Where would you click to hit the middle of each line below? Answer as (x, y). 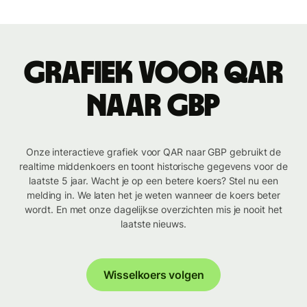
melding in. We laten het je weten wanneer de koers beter (153, 195)
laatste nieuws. (153, 224)
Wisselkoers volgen (153, 275)
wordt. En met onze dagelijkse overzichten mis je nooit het (153, 210)
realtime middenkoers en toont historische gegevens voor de (153, 167)
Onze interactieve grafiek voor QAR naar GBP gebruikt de (153, 152)
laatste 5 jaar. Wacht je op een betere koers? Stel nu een (153, 181)
